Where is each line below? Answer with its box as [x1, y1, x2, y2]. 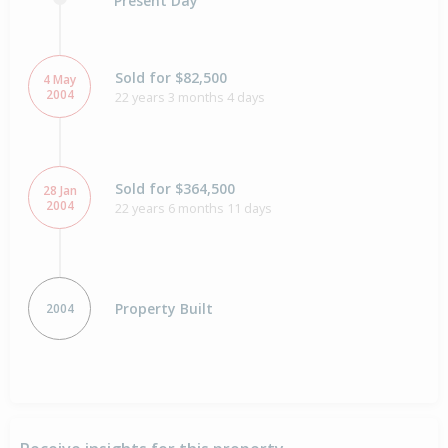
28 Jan [42, 181, 77, 199]
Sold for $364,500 [115, 178, 235, 198]
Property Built [115, 299, 213, 319]
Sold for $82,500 [115, 67, 227, 87]
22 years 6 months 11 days [115, 198, 272, 217]
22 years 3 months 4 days [115, 87, 265, 106]
